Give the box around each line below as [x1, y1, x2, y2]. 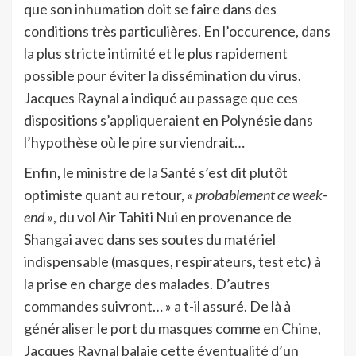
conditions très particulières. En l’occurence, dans [24, 21, 331, 40]
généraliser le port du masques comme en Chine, [24, 319, 321, 337]
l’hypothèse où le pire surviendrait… [24, 133, 245, 151]
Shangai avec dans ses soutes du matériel [24, 230, 276, 248]
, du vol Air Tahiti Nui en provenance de [53, 207, 292, 226]
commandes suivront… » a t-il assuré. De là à [24, 296, 291, 315]
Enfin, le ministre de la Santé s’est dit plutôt [24, 163, 288, 181]
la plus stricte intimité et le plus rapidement [24, 44, 288, 62]
